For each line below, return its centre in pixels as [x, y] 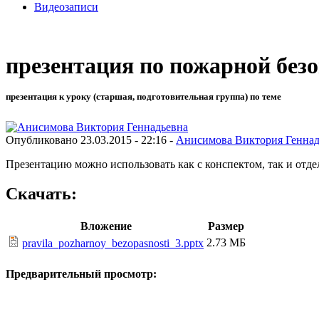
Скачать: [41, 194]
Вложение [106, 226]
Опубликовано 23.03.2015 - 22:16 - [91, 140]
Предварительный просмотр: [81, 273]
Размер [226, 226]
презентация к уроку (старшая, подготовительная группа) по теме [143, 97]
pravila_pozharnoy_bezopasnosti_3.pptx [113, 244]
